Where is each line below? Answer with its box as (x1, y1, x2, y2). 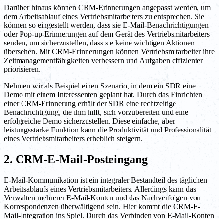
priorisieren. (4, 65, 41, 74)
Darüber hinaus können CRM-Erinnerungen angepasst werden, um (4, 3, 211, 12)
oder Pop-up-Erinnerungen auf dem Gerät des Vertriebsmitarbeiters (4, 30, 210, 39)
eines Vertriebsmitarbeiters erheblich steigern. (4, 134, 143, 143)
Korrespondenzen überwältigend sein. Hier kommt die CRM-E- (4, 202, 200, 211)
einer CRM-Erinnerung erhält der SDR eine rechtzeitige (4, 99, 176, 108)
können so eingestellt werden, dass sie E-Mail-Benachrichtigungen (4, 21, 209, 30)
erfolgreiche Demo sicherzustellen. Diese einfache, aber (4, 117, 175, 126)
